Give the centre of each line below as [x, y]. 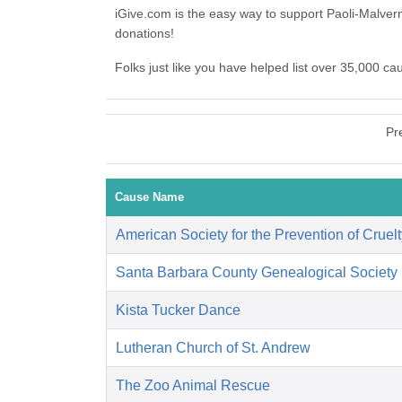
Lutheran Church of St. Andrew [213, 348]
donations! [144, 34]
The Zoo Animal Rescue [193, 386]
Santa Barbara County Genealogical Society [257, 273]
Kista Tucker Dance [178, 310]
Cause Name [149, 197]
